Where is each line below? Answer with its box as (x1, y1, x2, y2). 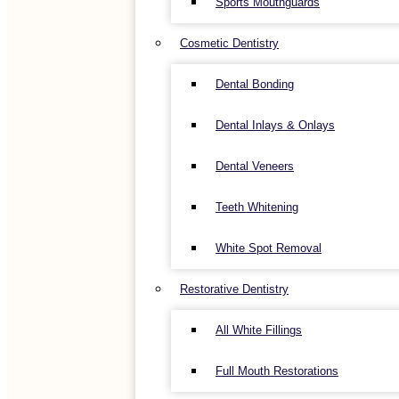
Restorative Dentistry (180, 282, 289, 296)
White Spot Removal (216, 241, 322, 255)
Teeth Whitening (216, 200, 298, 214)
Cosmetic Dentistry (180, 37, 279, 50)
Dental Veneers (216, 159, 294, 173)
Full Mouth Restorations (216, 364, 338, 378)
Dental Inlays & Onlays (216, 118, 335, 132)
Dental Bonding (216, 77, 294, 91)
